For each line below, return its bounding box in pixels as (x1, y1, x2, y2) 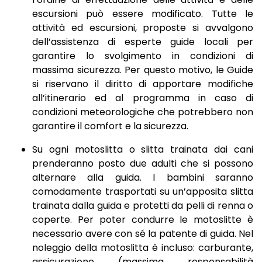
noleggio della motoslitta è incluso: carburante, (32, 241, 253, 255)
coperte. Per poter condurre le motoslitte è (32, 213, 253, 227)
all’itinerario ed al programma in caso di (32, 91, 253, 105)
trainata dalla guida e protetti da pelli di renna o (32, 199, 253, 213)
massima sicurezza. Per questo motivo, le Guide (32, 63, 253, 77)
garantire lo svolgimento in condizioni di (32, 49, 253, 63)
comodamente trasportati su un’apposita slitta (32, 185, 253, 199)
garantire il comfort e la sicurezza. (32, 119, 188, 133)
